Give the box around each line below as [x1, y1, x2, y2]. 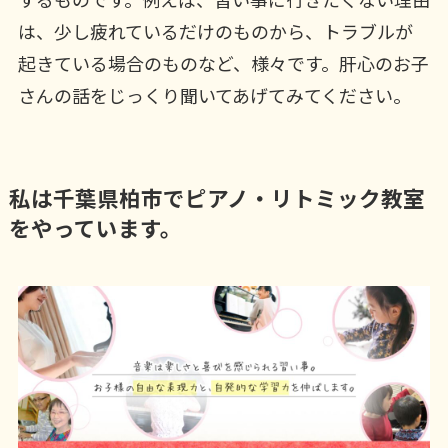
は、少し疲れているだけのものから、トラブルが [17, 18, 413, 45]
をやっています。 [8, 212, 182, 243]
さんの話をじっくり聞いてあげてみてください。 [17, 82, 411, 109]
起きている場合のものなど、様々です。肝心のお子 [17, 50, 429, 77]
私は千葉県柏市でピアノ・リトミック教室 [8, 182, 425, 213]
